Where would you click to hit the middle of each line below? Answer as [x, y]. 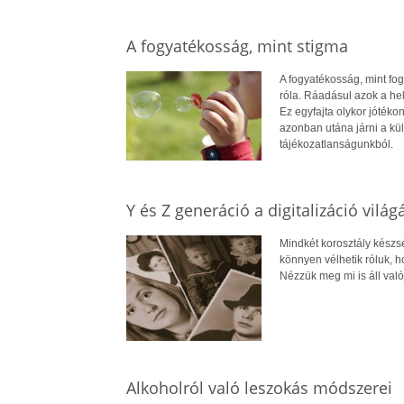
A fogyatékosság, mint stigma [237, 46]
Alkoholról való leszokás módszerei [259, 387]
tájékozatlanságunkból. [336, 144]
